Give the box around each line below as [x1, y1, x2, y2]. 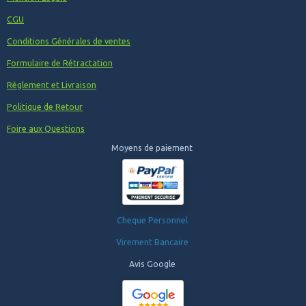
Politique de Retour [7, 102, 83, 111]
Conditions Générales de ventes [7, 36, 130, 46]
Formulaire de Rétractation [7, 58, 113, 68]
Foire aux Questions [7, 124, 85, 133]
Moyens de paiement [111, 143, 195, 152]
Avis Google [128, 259, 178, 268]
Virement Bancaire [115, 237, 191, 247]
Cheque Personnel [116, 215, 190, 225]
